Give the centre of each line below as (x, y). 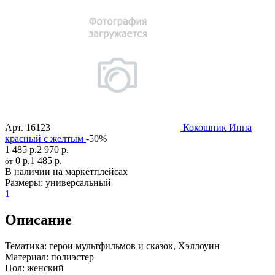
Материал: (27, 257)
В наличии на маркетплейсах (66, 172)
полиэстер (71, 257)
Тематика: (26, 246)
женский (44, 268)
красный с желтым (44, 139)
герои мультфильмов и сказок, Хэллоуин (133, 246)
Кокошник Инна (217, 128)
